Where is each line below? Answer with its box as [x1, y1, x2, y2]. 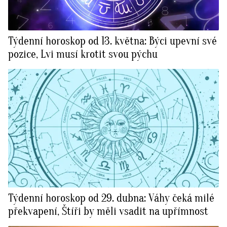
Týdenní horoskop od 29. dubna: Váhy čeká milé [8, 192, 214, 205]
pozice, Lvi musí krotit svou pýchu [8, 48, 158, 61]
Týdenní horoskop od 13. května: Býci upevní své [8, 34, 217, 48]
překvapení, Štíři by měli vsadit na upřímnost [8, 205, 208, 218]
